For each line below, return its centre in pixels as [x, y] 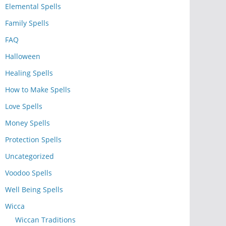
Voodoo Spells [29, 173]
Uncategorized [30, 156]
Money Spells [27, 123]
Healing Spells [29, 73]
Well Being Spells [34, 189]
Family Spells [27, 23]
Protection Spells [33, 139]
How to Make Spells [38, 89]
